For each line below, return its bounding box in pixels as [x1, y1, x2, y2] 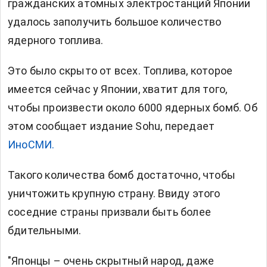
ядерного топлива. [8, 34, 104, 47]
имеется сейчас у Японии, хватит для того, [8, 83, 228, 96]
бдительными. [8, 224, 82, 237]
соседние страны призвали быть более [8, 206, 212, 219]
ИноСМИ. [8, 138, 55, 151]
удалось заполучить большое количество [8, 15, 222, 29]
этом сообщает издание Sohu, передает [8, 120, 215, 133]
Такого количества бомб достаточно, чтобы [8, 169, 236, 182]
